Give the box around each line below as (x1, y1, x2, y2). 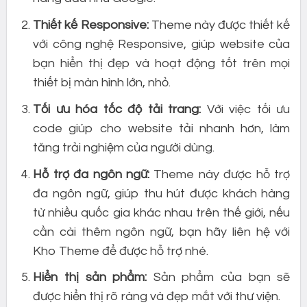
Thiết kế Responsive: (33, 18, 149, 32)
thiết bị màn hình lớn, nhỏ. (33, 75, 171, 89)
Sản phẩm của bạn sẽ (147, 271, 291, 284)
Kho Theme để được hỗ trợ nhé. (33, 244, 209, 258)
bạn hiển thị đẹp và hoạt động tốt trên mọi (33, 56, 291, 70)
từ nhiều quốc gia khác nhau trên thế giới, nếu (33, 206, 291, 219)
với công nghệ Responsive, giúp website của (33, 37, 291, 51)
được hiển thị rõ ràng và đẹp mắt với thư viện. (33, 290, 281, 304)
